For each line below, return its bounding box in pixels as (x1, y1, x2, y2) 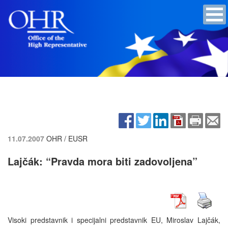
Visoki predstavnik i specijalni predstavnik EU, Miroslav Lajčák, (8, 214, 220, 225)
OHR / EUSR (46, 133, 88, 144)
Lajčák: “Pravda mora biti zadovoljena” (8, 153, 197, 168)
